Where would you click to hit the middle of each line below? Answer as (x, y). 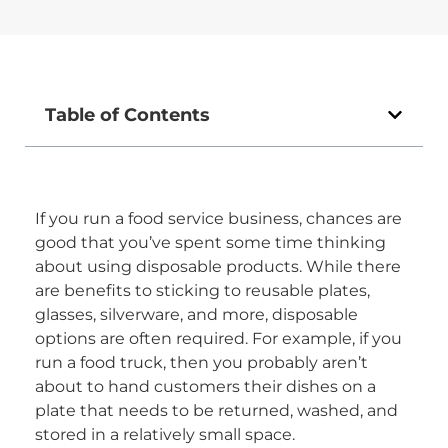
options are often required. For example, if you (218, 338)
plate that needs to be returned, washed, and (216, 410)
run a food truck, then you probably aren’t (201, 362)
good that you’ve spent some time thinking (210, 242)
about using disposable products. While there (218, 266)
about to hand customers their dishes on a (205, 386)
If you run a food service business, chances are (218, 218)
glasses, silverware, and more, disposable (196, 314)
